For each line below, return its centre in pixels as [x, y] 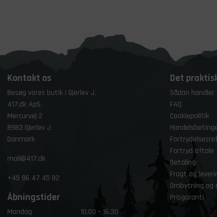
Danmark [21, 139]
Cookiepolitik [190, 116]
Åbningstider [34, 197]
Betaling [183, 163]
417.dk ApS [24, 104]
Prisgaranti [187, 197]
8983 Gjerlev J [29, 128]
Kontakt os [29, 78]
